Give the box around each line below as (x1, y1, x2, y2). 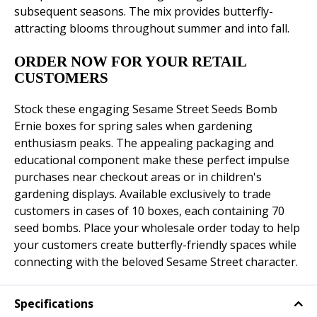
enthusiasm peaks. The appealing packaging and (14, 135, 274, 151)
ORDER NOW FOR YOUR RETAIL (14, 53, 246, 71)
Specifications (14, 296, 93, 312)
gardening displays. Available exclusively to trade (14, 186, 271, 202)
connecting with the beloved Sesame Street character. (14, 254, 298, 270)
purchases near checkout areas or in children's (14, 169, 262, 185)
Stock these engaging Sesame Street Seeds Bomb (14, 101, 277, 117)
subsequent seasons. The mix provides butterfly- (14, 4, 273, 20)
